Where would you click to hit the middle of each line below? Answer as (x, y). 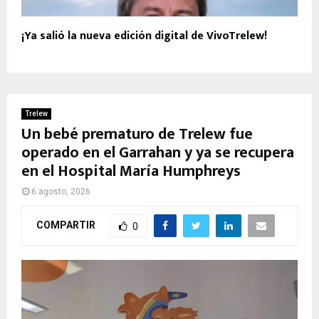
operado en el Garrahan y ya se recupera (158, 153)
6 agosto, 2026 (61, 192)
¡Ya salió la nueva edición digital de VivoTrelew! (144, 36)
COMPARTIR (66, 225)
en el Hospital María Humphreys (131, 172)
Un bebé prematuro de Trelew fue (137, 135)
